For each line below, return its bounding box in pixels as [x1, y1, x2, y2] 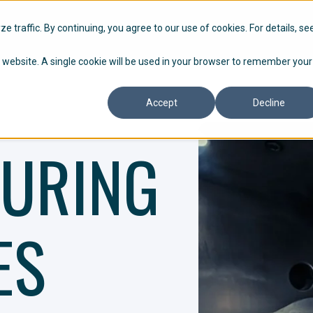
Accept [145, 97, 177, 109]
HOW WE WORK [226, 22, 283, 37]
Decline [253, 97, 285, 109]
